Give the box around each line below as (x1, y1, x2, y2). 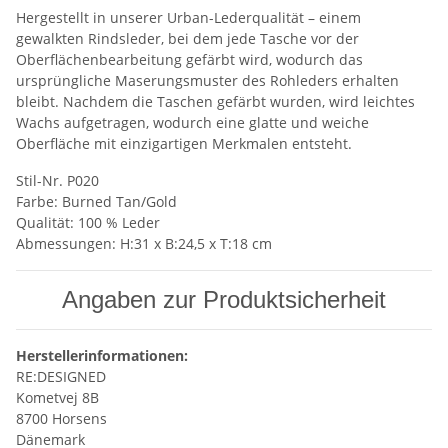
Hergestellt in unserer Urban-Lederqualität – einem (16, 8, 361, 28)
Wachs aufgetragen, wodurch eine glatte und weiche (16, 113, 369, 133)
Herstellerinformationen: (16, 346, 188, 366)
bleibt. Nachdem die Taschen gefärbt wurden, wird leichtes (16, 92, 415, 112)
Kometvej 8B (16, 388, 99, 408)
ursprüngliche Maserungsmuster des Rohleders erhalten (16, 71, 399, 91)
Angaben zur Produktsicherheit (62, 286, 386, 314)
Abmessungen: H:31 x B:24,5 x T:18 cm (16, 234, 272, 254)
